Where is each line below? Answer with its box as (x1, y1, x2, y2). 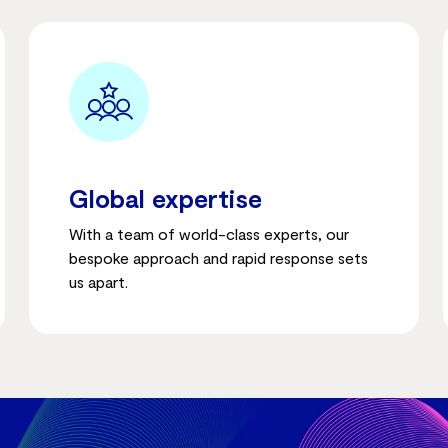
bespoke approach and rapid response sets (69, 248, 369, 267)
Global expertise (69, 183, 263, 213)
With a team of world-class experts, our (69, 224, 350, 243)
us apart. (69, 272, 133, 291)
